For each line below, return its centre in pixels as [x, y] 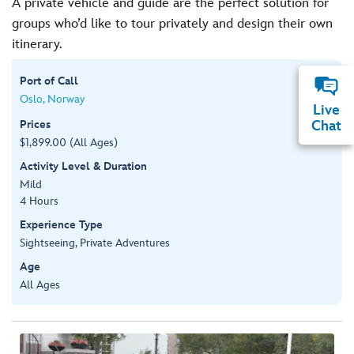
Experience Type [61, 224]
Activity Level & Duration [83, 166]
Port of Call [49, 81]
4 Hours [39, 201]
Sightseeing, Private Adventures [95, 243]
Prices [35, 124]
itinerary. [37, 44]
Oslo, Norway [52, 99]
